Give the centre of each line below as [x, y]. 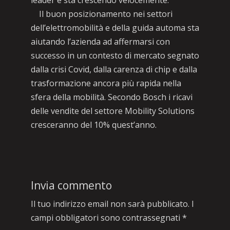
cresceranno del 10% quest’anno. [93, 125]
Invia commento [71, 185]
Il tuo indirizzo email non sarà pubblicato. [110, 204]
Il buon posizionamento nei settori [101, 14]
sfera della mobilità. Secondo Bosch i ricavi [111, 97]
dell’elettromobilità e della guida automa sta [115, 28]
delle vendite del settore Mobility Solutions [112, 111]
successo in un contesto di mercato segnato [115, 55]
